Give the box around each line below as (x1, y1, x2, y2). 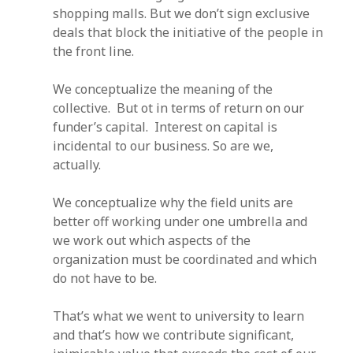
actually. (53, 156, 102, 173)
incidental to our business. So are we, (53, 137, 274, 154)
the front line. (53, 43, 135, 60)
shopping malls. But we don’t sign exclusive (53, 5, 310, 22)
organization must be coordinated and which (53, 251, 318, 268)
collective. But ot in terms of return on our (53, 99, 305, 117)
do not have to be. (53, 269, 158, 287)
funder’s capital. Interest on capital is (53, 118, 278, 136)
